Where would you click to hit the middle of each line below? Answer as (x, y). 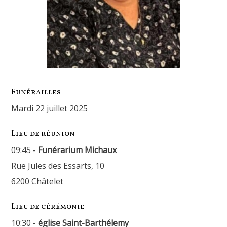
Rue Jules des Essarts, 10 (58, 166)
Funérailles (36, 92)
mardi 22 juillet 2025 (53, 108)
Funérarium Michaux (78, 150)
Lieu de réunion (43, 134)
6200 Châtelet (37, 181)
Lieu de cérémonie (48, 207)
